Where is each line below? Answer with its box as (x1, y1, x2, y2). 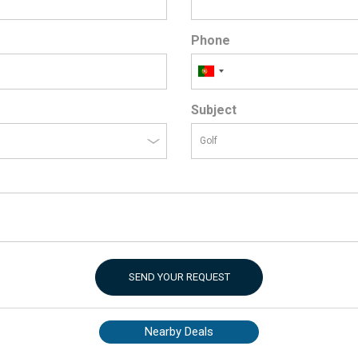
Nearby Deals (145, 324, 213, 339)
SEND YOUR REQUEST (128, 270, 230, 283)
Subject (191, 101, 237, 117)
